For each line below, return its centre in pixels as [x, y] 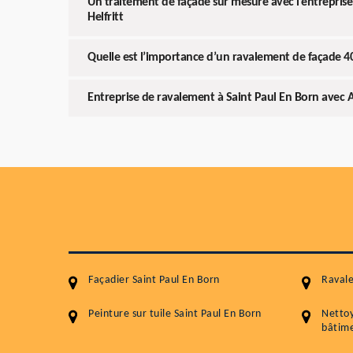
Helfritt [105, 18]
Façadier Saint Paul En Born [154, 281]
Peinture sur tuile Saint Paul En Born [175, 314]
